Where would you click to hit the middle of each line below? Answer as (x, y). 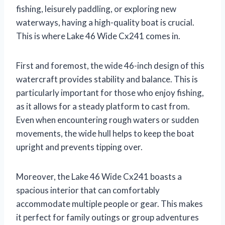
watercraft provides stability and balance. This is (107, 79)
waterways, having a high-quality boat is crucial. (105, 22)
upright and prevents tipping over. (79, 147)
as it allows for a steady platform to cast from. (103, 106)
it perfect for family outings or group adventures (107, 217)
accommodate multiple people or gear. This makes (109, 203)
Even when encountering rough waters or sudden (107, 120)
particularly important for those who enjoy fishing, (110, 92)
